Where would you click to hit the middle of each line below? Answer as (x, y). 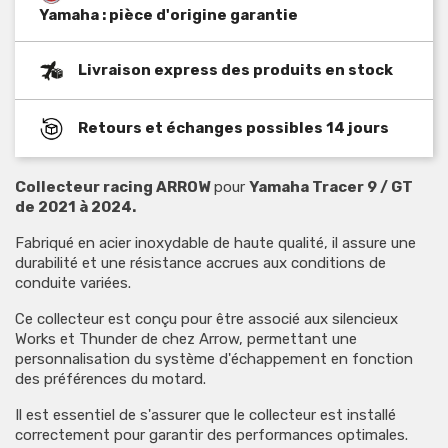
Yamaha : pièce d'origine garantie (168, 14)
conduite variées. (73, 282)
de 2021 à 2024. (75, 206)
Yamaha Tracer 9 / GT (331, 186)
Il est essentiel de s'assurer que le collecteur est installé (205, 414)
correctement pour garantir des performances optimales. (211, 434)
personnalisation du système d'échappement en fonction (214, 358)
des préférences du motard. (110, 378)
